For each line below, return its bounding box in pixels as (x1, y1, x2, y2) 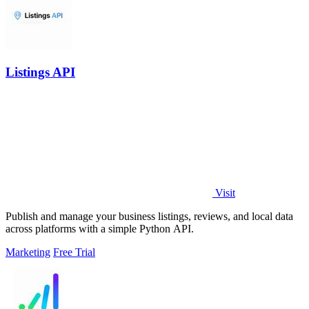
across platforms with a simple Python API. (6, 222, 194, 235)
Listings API (6, 64, 75, 79)
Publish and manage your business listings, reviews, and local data (6, 210, 293, 222)
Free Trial (53, 246, 95, 258)
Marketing (6, 246, 50, 258)
